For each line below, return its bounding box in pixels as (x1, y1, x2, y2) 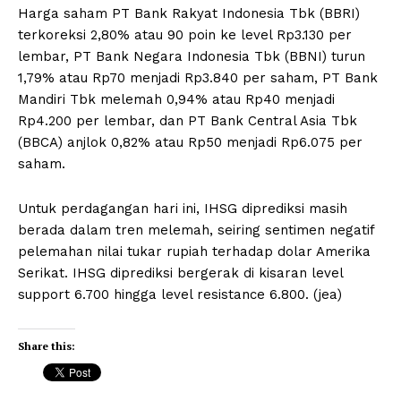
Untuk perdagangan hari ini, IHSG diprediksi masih (18, 200, 347, 217)
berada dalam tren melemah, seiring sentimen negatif (18, 221, 374, 238)
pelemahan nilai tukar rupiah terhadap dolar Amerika (18, 243, 371, 260)
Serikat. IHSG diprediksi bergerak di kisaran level (18, 264, 343, 281)
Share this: (18, 338, 75, 353)
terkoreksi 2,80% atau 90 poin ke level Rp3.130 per (18, 26, 352, 43)
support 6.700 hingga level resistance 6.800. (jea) (18, 286, 342, 303)
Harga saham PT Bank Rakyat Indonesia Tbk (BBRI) (18, 4, 360, 21)
